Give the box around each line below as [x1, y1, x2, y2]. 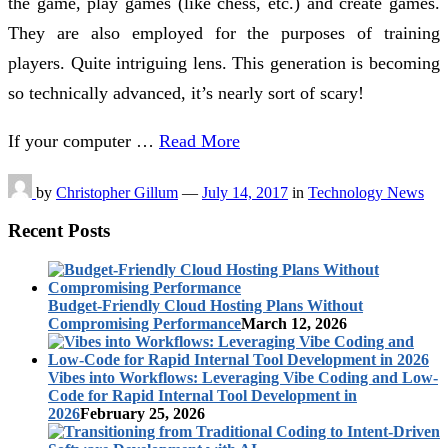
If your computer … [8, 130, 159, 151]
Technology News [308, 183, 424, 201]
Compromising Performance [48, 314, 241, 332]
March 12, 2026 [241, 314, 347, 332]
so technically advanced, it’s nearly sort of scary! [8, 82, 364, 103]
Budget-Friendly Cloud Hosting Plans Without [48, 296, 363, 314]
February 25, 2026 [80, 404, 205, 422]
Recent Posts [8, 220, 110, 242]
